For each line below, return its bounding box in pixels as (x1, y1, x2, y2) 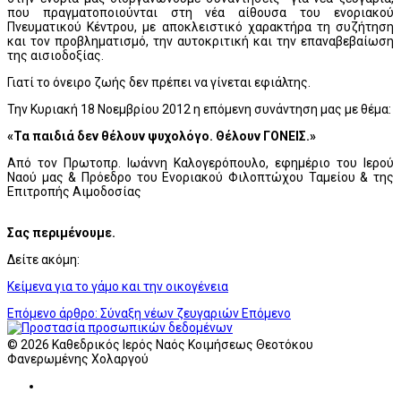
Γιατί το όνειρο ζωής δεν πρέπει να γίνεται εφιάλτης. (7, 74, 311, 90)
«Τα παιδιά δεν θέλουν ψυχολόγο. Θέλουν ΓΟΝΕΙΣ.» (7, 128, 316, 143)
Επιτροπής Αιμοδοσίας (7, 183, 141, 199)
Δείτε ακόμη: (7, 252, 80, 267)
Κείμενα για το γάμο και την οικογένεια (7, 278, 228, 294)
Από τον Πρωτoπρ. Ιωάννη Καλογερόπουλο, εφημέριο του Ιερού (7, 155, 394, 170)
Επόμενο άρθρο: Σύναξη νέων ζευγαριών (7, 305, 242, 320)
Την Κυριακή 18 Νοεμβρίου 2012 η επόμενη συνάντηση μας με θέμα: (7, 101, 391, 116)
